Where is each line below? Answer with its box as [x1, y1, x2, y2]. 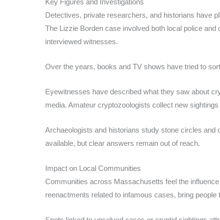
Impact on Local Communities [45, 164, 141, 172]
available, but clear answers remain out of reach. [45, 138, 200, 147]
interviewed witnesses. [45, 37, 118, 46]
